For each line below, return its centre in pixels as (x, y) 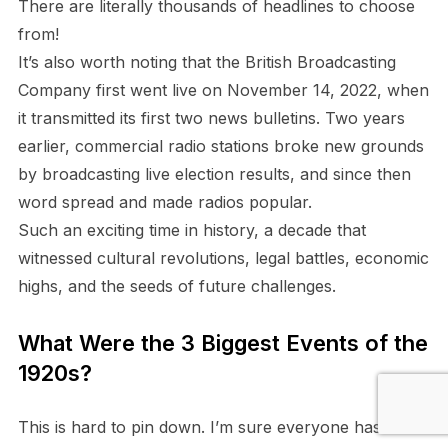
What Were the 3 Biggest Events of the (222, 342)
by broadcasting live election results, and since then (214, 173)
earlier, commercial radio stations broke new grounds (220, 145)
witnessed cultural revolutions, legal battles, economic (223, 257)
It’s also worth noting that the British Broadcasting (206, 61)
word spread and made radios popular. (164, 201)
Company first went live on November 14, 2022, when (223, 89)
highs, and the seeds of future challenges (174, 285)
